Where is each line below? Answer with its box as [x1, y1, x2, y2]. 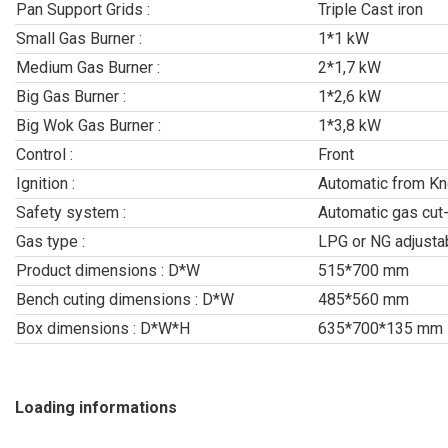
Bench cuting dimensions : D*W [16, 290, 234, 309]
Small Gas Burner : [16, 29, 142, 48]
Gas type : [16, 232, 85, 251]
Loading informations [15, 398, 177, 417]
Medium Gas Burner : [16, 58, 160, 77]
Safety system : [16, 203, 126, 222]
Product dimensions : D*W [16, 261, 200, 280]
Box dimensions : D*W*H [16, 319, 190, 338]
